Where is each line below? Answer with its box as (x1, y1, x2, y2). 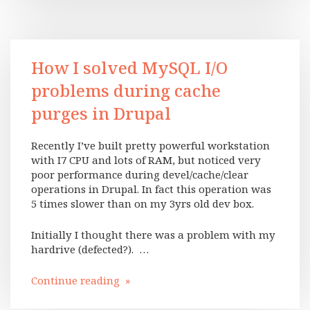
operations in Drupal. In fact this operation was (31, 182, 271, 196)
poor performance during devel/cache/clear (31, 167, 248, 181)
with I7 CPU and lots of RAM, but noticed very (31, 153, 261, 167)
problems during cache (31, 79, 221, 102)
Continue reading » (31, 273, 130, 287)
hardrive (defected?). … (31, 242, 149, 256)
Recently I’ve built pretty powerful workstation (31, 138, 270, 152)
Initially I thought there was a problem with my (31, 228, 275, 241)
